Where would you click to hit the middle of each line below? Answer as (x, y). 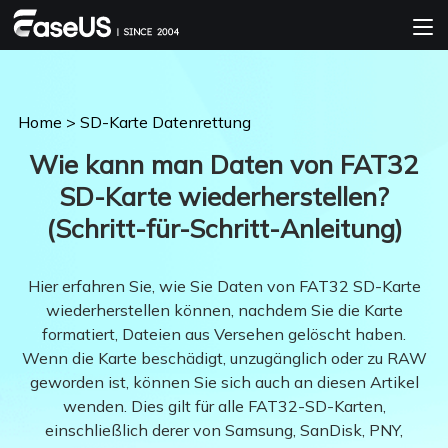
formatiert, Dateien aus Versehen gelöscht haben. (224, 333)
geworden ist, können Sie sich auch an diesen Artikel (224, 381)
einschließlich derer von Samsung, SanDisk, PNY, (224, 429)
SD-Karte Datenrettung (165, 122)
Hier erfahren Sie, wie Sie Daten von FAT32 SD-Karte (224, 285)
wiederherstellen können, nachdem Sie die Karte (224, 309)
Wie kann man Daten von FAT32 (224, 164)
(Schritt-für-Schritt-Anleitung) (224, 228)
